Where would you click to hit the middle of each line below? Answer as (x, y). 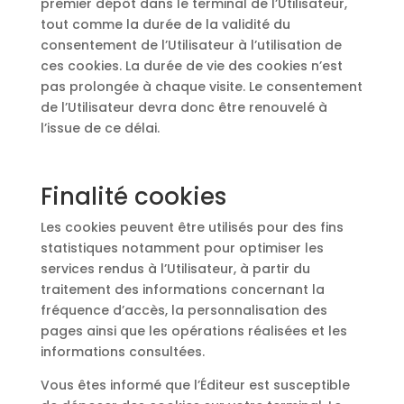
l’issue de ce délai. (100, 128)
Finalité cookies (133, 197)
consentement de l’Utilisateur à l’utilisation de (191, 45)
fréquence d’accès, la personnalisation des (184, 310)
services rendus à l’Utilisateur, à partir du (175, 269)
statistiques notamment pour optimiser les (182, 248)
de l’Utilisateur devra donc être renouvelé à (184, 107)
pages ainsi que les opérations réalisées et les (193, 331)
